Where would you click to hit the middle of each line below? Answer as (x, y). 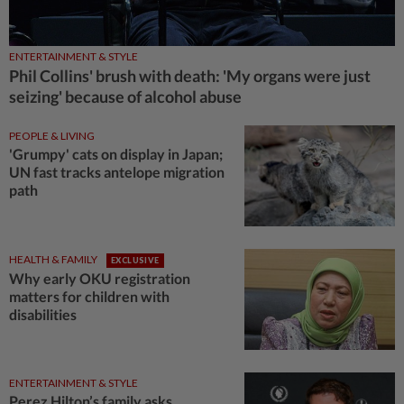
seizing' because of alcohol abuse (125, 97)
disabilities (43, 314)
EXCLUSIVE (135, 260)
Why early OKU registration (100, 278)
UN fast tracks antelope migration (117, 172)
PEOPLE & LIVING (52, 136)
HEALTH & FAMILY (53, 259)
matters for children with (89, 296)
